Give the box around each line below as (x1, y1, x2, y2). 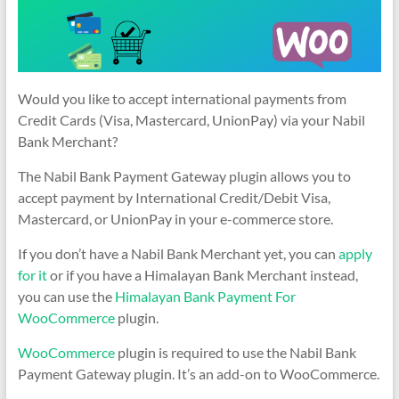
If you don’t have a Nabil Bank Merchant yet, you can (17, 244, 336, 262)
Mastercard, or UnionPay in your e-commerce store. (17, 209, 333, 227)
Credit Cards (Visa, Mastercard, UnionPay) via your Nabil (17, 110, 365, 128)
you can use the (17, 287, 115, 305)
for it (17, 265, 47, 283)
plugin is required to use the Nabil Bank (117, 343, 356, 361)
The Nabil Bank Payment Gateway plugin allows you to (17, 167, 351, 184)
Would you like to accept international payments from (17, 89, 346, 107)
